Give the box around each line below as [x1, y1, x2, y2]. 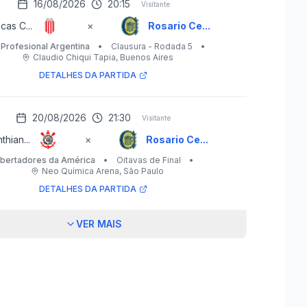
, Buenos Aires [115, 52, 173, 62]
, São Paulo [119, 166, 164, 176]
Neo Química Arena [42, 166, 119, 176]
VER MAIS [75, 218, 122, 230]
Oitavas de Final [116, 155, 181, 165]
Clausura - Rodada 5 [110, 41, 193, 51]
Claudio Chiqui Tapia [32, 52, 116, 62]
